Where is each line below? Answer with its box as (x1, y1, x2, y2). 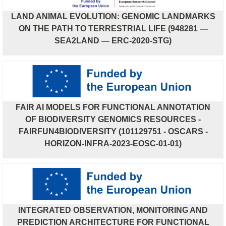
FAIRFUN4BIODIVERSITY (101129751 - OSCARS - (18, 127, 208, 136)
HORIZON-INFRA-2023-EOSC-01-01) (44, 139, 182, 148)
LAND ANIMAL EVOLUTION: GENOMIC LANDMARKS (11, 12, 215, 21)
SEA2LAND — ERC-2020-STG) (54, 36, 172, 45)
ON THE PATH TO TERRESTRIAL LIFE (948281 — (18, 24, 208, 33)
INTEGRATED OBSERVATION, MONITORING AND (18, 205, 208, 214)
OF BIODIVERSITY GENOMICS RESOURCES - (25, 115, 201, 124)
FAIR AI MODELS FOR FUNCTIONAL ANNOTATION (16, 102, 210, 111)
